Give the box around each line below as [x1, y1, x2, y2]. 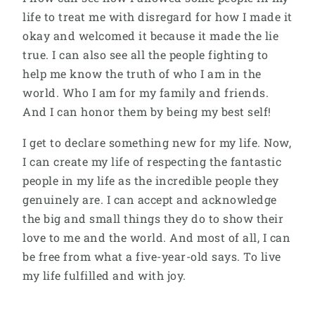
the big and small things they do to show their [22, 211, 283, 226]
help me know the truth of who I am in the [22, 65, 262, 81]
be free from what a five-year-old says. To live [22, 249, 281, 264]
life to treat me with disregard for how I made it [22, 8, 292, 24]
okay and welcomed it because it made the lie [22, 27, 278, 43]
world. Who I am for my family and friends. [22, 84, 269, 100]
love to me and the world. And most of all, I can [22, 230, 290, 245]
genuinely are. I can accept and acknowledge [22, 192, 277, 207]
